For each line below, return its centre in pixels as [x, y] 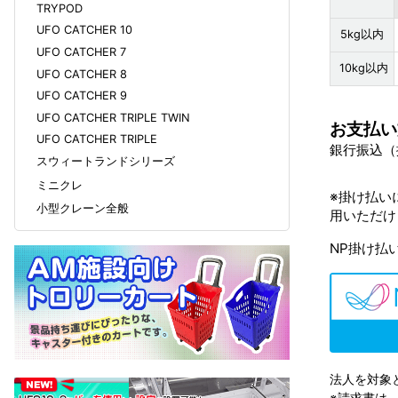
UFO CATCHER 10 [84, 30]
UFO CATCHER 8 [82, 74]
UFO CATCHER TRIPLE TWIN [113, 117]
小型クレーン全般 [83, 209]
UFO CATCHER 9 [82, 96]
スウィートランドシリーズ [106, 161]
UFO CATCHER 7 [81, 52]
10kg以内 [363, 68]
